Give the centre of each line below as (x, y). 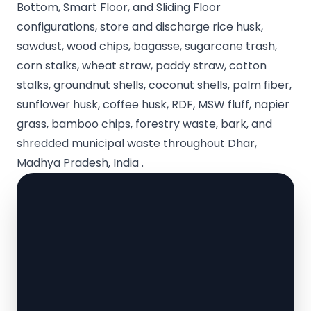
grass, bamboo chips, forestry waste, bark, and (144, 124)
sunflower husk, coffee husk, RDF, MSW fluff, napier (153, 105)
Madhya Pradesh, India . (80, 163)
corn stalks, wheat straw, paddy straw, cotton (142, 66)
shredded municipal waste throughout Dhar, (137, 144)
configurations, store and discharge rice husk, (140, 27)
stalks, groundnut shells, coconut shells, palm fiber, (154, 85)
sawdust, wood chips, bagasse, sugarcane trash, (147, 47)
